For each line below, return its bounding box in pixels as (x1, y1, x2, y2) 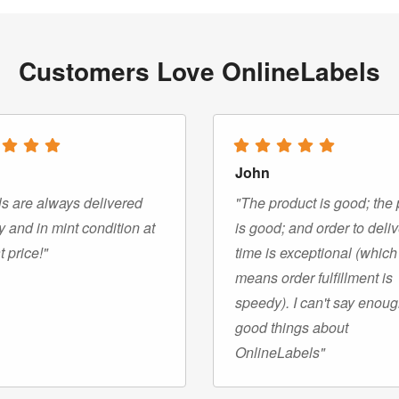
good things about (235, 316, 348, 338)
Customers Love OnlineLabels (19, 52, 380, 89)
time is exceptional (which (235, 241, 397, 263)
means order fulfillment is (235, 266, 393, 288)
